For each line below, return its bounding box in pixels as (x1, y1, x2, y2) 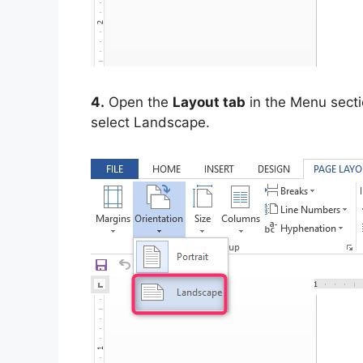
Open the (105, 94, 173, 111)
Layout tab (173, 94, 246, 111)
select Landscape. (91, 114, 210, 131)
